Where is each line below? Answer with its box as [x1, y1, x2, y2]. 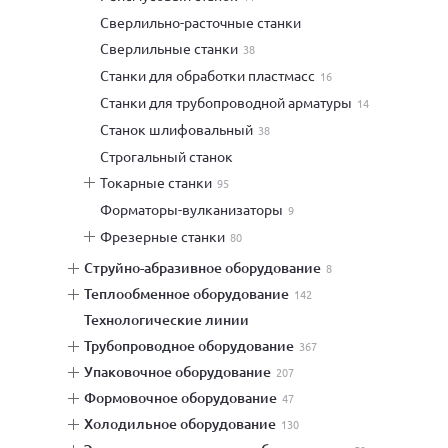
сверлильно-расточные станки [109, 13, 301, 31]
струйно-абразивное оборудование [93, 258, 321, 277]
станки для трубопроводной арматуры [109, 93, 352, 111]
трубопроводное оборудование [91, 336, 294, 355]
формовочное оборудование [96, 388, 277, 407]
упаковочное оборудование [93, 362, 271, 381]
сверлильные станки [109, 39, 238, 57]
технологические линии [91, 310, 249, 329]
